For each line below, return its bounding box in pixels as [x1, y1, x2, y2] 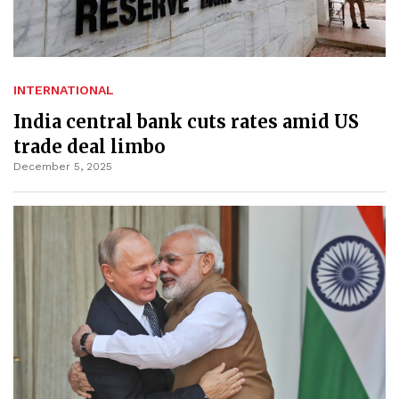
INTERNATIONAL [13, 82, 114, 97]
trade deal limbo [13, 134, 166, 158]
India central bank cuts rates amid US [13, 110, 359, 133]
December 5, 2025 [13, 159, 112, 173]
